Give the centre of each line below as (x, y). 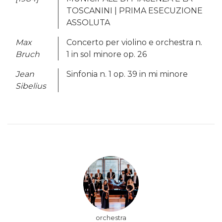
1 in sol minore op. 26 (107, 54)
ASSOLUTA (88, 22)
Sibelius (31, 86)
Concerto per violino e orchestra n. (134, 42)
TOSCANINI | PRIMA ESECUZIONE (135, 10)
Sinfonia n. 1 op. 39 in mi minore (127, 74)
